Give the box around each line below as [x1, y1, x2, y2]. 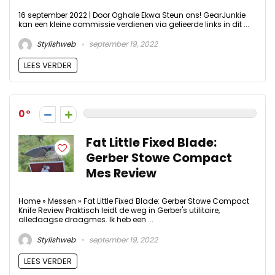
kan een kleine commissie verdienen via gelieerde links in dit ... [18, 18, 249, 29]
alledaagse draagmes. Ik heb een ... [18, 214, 153, 225]
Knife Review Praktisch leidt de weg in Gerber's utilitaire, [18, 205, 220, 216]
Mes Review [86, 165, 157, 182]
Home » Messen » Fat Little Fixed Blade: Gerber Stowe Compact [18, 196, 249, 207]
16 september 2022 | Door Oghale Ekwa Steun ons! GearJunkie [18, 9, 246, 20]
